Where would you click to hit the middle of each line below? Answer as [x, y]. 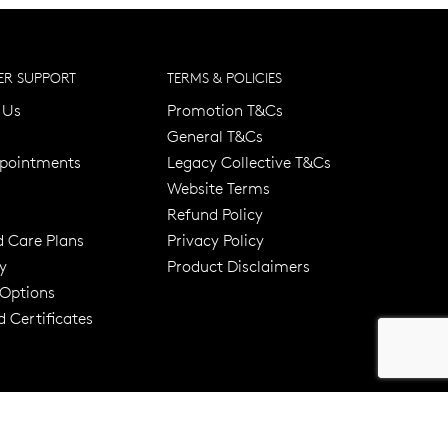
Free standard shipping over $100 [325, 269]
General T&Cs [215, 135]
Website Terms [218, 187]
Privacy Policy [215, 239]
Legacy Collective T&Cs [249, 161]
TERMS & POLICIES [224, 77]
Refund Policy [215, 213]
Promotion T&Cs [225, 109]
